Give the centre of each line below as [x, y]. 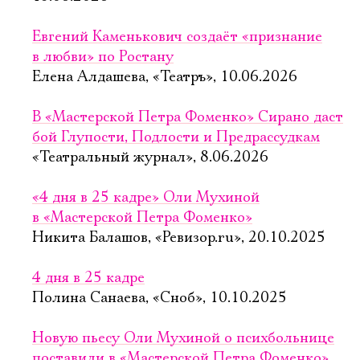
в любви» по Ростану [103, 57]
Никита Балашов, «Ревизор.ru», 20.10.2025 [179, 238]
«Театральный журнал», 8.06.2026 [150, 157]
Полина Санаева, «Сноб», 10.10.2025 [160, 298]
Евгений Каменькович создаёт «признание [177, 37]
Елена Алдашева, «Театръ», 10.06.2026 [165, 77]
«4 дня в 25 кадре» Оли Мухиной [146, 198]
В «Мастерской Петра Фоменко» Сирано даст [188, 117]
